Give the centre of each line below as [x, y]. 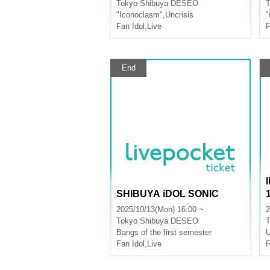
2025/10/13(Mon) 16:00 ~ [160, 209]
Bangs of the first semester [164, 232]
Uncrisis [179, 15]
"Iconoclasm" [140, 15]
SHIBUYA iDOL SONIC [168, 194]
